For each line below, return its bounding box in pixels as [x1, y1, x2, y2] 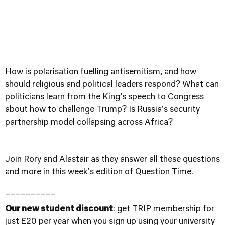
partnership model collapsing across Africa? [5, 119, 173, 127]
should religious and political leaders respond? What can [5, 81, 219, 89]
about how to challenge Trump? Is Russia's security [5, 106, 200, 114]
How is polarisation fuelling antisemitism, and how [5, 68, 196, 76]
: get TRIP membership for [113, 205, 214, 213]
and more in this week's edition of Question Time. [5, 168, 193, 176]
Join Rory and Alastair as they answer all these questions [5, 156, 220, 164]
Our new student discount [5, 205, 113, 213]
